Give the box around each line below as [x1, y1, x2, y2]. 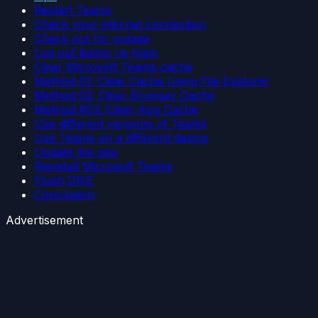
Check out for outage [34, 31, 150, 46]
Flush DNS [34, 173, 93, 188]
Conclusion [34, 187, 94, 202]
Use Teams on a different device [34, 131, 208, 146]
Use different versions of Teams [34, 116, 207, 131]
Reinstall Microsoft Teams [34, 159, 172, 174]
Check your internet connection [34, 17, 206, 32]
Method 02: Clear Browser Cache [34, 88, 214, 103]
